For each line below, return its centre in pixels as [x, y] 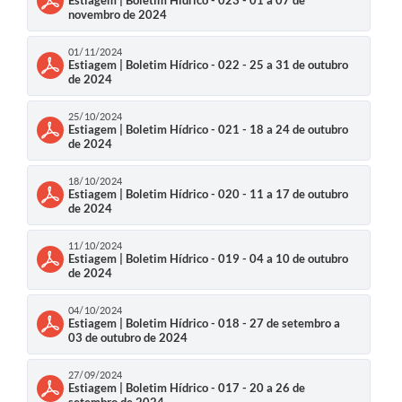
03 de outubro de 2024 [128, 337]
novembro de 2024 [118, 14]
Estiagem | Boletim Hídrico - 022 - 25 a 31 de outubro [208, 64]
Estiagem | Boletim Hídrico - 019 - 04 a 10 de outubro [208, 258]
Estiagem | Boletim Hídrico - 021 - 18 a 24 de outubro [208, 129]
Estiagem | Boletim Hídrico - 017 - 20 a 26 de [187, 387]
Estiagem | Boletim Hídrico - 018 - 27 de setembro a [204, 323]
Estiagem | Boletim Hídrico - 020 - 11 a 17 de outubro [208, 193]
